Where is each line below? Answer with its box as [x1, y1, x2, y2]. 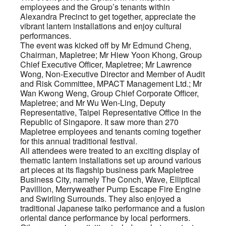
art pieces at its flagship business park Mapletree [20, 164, 194, 176]
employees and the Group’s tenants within [20, 1, 170, 13]
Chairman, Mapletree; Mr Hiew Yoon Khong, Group [20, 49, 202, 61]
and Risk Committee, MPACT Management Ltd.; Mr [20, 78, 202, 90]
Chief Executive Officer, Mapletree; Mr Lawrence [20, 59, 192, 71]
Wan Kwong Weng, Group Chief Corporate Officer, [20, 87, 199, 99]
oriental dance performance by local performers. [20, 212, 190, 224]
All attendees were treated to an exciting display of [20, 145, 199, 157]
